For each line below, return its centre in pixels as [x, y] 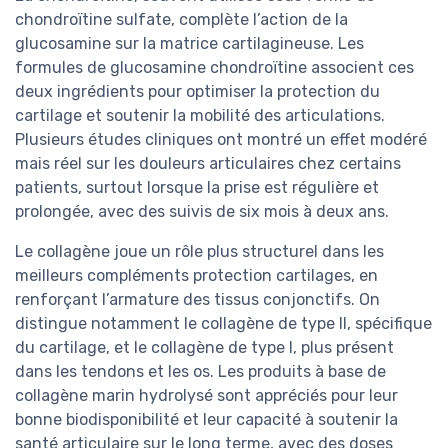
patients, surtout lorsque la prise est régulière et [197, 188]
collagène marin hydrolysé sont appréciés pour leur [206, 396]
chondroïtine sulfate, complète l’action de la [181, 20]
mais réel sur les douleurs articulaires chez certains [208, 164]
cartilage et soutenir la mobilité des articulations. [200, 116]
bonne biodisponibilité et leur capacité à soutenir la [206, 420]
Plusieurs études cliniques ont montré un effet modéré [221, 140]
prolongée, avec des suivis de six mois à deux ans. [202, 212]
